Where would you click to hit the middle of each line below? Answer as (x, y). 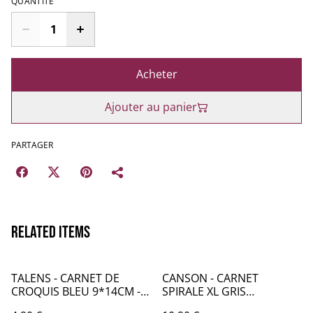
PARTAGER (32, 145)
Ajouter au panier (151, 107)
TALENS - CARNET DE (65, 278)
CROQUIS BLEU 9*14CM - (76, 291)
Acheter (156, 74)
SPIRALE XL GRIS (204, 291)
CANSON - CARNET (210, 278)
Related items (51, 232)
